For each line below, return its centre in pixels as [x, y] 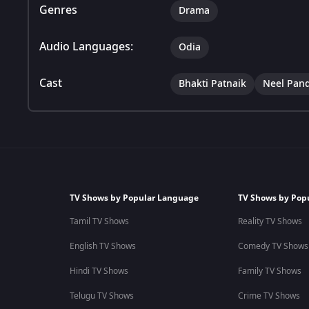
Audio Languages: [86, 47]
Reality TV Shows [270, 221]
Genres [58, 10]
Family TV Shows [269, 271]
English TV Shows [102, 246]
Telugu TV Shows [101, 296]
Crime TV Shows [269, 296]
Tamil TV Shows [99, 221]
